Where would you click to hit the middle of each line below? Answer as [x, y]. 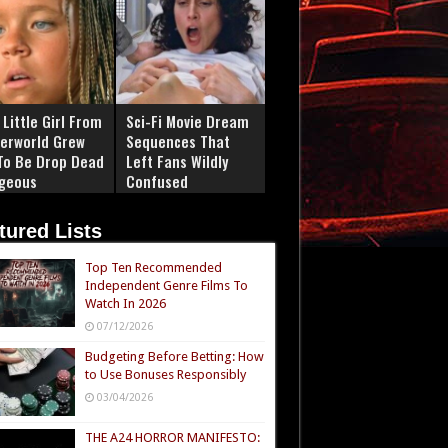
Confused [156, 181]
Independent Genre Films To [166, 285]
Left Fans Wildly [176, 161]
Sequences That [177, 141]
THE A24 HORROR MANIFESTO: [172, 438]
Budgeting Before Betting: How [174, 356]
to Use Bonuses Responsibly [165, 374]
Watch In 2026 [125, 303]
